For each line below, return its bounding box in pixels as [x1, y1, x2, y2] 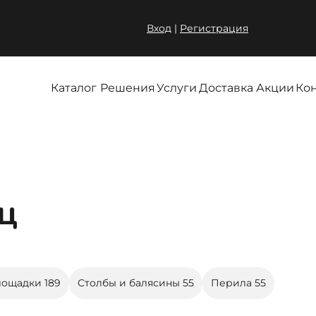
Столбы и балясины [78, 276, 183, 289]
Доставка [198, 80, 253, 95]
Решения [99, 80, 155, 95]
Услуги [156, 80, 197, 95]
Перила [211, 276, 255, 289]
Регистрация [180, 21, 248, 35]
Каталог [50, 80, 97, 95]
